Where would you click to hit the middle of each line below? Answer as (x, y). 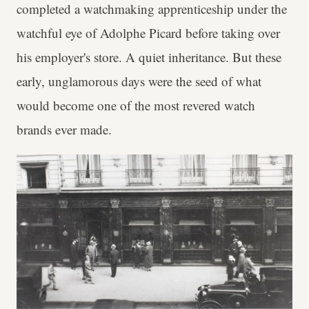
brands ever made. (64, 130)
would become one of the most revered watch (136, 106)
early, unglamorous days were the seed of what (139, 81)
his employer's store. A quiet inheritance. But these (149, 57)
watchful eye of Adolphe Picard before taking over (148, 33)
